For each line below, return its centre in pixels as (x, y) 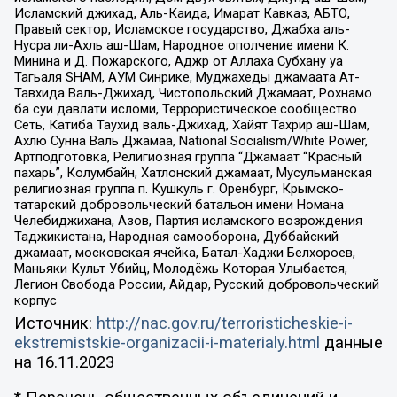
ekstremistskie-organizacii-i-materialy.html (167, 343)
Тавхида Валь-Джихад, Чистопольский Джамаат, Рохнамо (193, 93)
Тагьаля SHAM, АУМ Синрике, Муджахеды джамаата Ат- (187, 78)
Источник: (55, 323)
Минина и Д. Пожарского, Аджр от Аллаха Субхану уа (178, 62)
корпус (35, 301)
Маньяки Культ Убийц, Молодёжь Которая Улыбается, (180, 269)
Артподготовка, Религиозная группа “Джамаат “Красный (187, 157)
